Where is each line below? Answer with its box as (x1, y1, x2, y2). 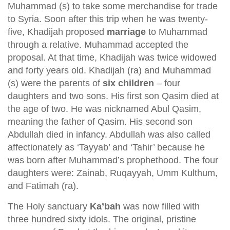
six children (103, 78, 154, 88)
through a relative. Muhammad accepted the (8, 40, 188, 50)
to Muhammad (146, 27, 207, 37)
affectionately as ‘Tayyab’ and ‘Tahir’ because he (8, 142, 205, 152)
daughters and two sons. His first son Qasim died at (8, 91, 219, 101)
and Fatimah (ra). (8, 181, 79, 191)
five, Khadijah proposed (8, 27, 107, 37)
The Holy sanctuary (8, 201, 90, 212)
